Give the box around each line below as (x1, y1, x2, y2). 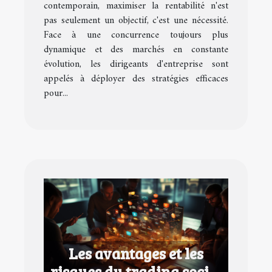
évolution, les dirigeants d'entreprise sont (44, 55, 228, 73)
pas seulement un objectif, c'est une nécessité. (44, 12, 228, 29)
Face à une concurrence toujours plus (44, 26, 228, 44)
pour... (44, 84, 68, 102)
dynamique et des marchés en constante (44, 41, 228, 58)
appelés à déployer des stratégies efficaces (44, 70, 228, 87)
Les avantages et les (69, 243, 203, 264)
